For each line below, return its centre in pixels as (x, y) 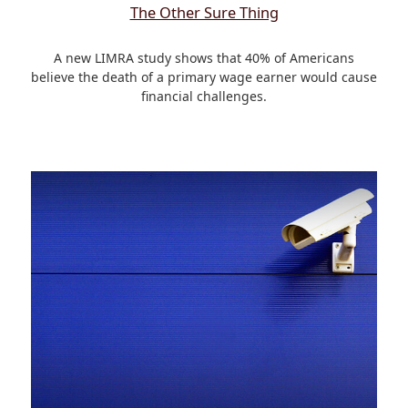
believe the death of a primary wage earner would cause (204, 77)
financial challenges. (204, 97)
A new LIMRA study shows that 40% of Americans (204, 58)
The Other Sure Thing (204, 13)
